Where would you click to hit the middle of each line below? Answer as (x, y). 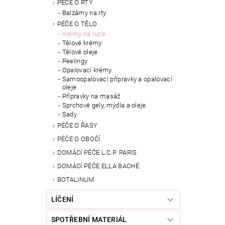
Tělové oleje (80, 52)
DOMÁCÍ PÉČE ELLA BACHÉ (98, 166)
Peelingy (75, 61)
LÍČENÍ (62, 200)
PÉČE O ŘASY (77, 126)
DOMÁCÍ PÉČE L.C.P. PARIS (97, 153)
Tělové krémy (82, 43)
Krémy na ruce (84, 34)
